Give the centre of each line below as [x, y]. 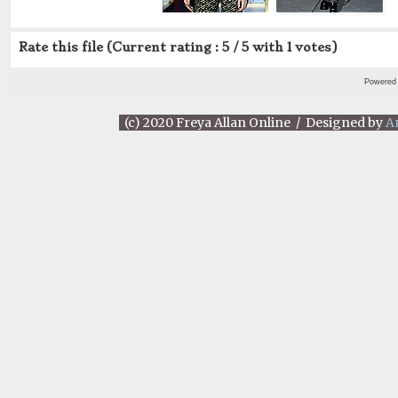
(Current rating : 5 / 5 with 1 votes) [222, 47]
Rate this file [63, 47]
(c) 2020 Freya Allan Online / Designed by [252, 123]
